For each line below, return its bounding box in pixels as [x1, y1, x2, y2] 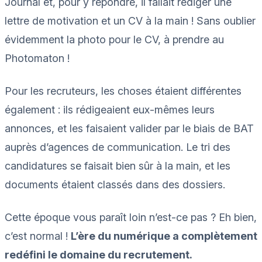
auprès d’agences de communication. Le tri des [5, 140, 230, 153]
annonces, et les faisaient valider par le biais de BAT [5, 122, 254, 135]
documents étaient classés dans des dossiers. [5, 178, 228, 191]
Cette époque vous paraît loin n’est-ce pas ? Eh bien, [5, 211, 257, 223]
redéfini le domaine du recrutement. [5, 248, 195, 261]
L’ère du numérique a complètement [71, 229, 257, 242]
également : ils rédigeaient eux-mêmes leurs [5, 103, 215, 116]
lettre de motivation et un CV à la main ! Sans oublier [5, 14, 256, 27]
